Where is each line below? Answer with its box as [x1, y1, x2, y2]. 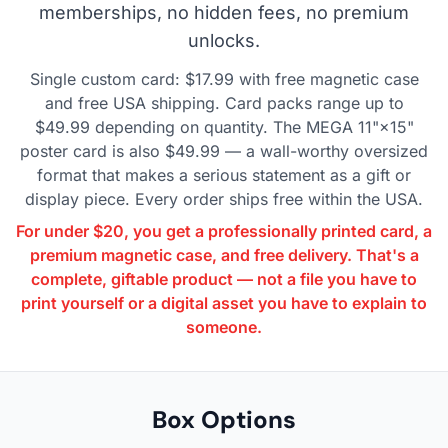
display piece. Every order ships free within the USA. [25, 188, 423, 209]
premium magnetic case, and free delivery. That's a [29, 244, 419, 265]
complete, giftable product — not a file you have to [31, 268, 417, 289]
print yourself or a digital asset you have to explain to [21, 292, 427, 313]
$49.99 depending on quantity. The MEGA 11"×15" [34, 116, 414, 137]
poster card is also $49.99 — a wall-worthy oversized [20, 140, 428, 161]
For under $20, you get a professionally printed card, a [16, 220, 432, 241]
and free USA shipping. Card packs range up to [44, 92, 404, 113]
